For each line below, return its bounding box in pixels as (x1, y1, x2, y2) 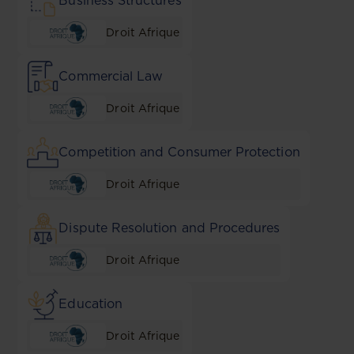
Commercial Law (58, 69, 164, 84)
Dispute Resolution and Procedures (58, 220, 281, 235)
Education (58, 296, 122, 311)
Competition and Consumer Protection (58, 145, 300, 160)
